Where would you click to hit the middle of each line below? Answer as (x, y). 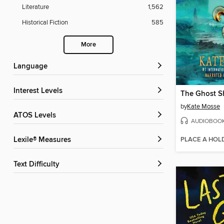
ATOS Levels (37, 116)
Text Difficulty (38, 165)
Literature (35, 7)
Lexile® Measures (44, 140)
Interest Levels (39, 91)
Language (32, 67)
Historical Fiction (45, 23)
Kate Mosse (203, 107)
